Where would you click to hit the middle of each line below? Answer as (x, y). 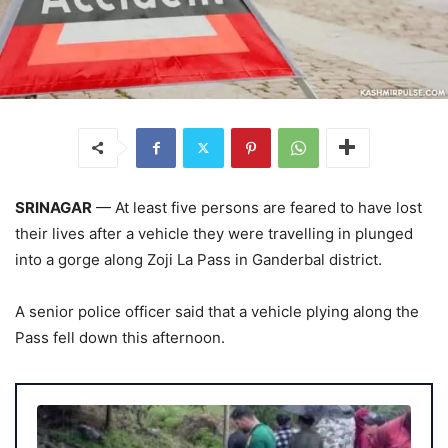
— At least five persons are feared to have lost (257, 207)
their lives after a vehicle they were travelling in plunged (214, 233)
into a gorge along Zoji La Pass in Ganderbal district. (198, 259)
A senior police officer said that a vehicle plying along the (217, 311)
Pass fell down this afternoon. (120, 337)
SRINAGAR (53, 207)
